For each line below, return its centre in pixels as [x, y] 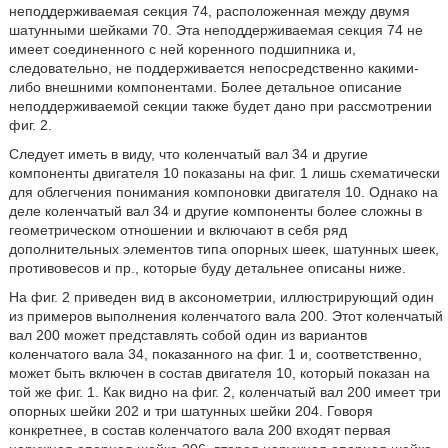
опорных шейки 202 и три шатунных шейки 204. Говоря [190, 411]
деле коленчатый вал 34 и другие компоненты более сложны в [215, 211]
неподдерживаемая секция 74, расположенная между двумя [209, 11]
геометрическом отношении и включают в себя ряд [177, 230]
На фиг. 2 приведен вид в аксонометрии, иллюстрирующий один [221, 297]
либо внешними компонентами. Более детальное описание [205, 87]
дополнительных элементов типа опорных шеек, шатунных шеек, [223, 249]
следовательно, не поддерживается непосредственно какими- [213, 68]
